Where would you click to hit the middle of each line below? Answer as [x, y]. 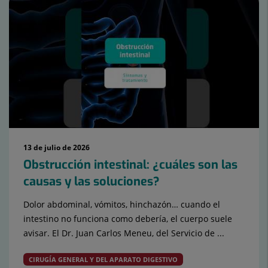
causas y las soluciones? [92, 182]
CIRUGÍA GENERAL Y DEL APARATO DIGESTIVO [103, 260]
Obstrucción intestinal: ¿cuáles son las [130, 165]
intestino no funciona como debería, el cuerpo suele [128, 219]
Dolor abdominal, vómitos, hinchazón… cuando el [122, 205]
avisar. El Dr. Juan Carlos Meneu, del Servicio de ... [124, 233]
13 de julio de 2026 [57, 148]
